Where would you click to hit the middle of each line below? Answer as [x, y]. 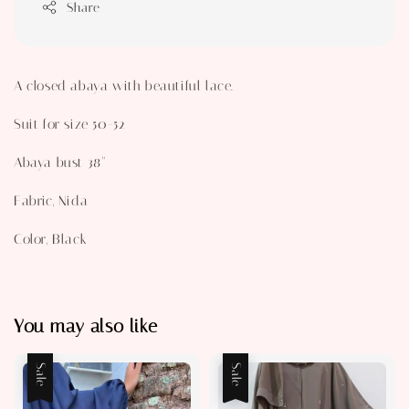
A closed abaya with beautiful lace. [124, 85]
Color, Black [51, 239]
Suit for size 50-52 [70, 124]
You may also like [86, 326]
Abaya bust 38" [60, 162]
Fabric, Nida [51, 200]
